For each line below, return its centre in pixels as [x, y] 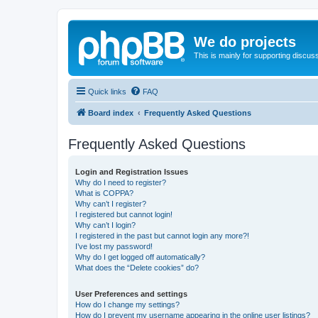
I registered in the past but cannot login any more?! [162, 235]
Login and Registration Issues [132, 171]
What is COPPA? [104, 193]
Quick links [107, 91]
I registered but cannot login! [124, 214]
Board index [111, 113]
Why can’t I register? [111, 203]
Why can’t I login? [105, 225]
